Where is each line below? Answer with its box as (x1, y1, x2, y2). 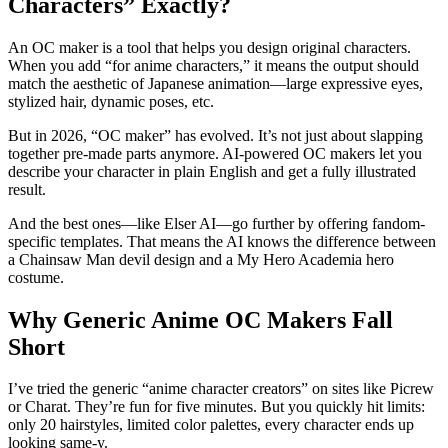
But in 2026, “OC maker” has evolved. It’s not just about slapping (8, 126, 423, 144)
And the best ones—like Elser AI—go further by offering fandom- (8, 214, 425, 232)
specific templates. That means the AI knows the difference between (8, 232, 436, 250)
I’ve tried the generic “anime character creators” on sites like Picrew (8, 380, 434, 398)
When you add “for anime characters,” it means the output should (8, 56, 419, 74)
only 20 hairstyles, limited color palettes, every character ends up (8, 416, 414, 434)
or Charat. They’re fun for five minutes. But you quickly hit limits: (8, 398, 425, 416)
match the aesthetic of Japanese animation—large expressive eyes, (8, 74, 423, 92)
